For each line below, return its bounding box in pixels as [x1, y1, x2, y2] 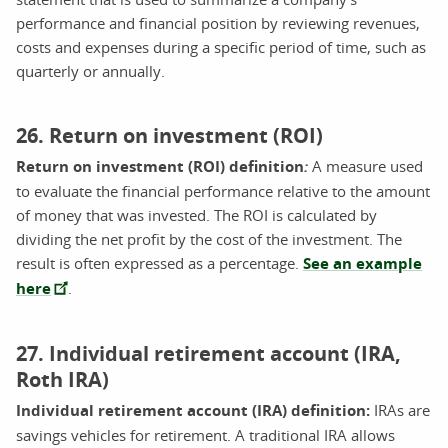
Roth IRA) [16, 365, 109, 393]
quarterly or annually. [16, 60, 165, 81]
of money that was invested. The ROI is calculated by [16, 204, 377, 225]
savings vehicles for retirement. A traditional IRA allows [16, 424, 395, 445]
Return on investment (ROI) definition [16, 155, 304, 177]
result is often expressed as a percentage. [16, 252, 303, 273]
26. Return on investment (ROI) [16, 121, 323, 149]
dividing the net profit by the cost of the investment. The [16, 228, 402, 249]
